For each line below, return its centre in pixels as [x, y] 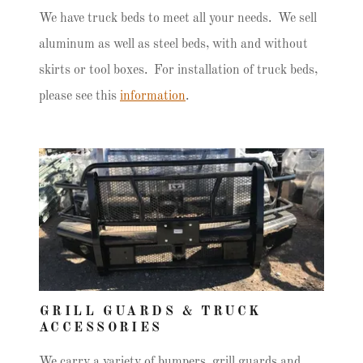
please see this [79, 96]
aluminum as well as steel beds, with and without [173, 45]
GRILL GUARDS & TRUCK [151, 312]
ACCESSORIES [101, 328]
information [153, 96]
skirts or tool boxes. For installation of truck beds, [178, 70]
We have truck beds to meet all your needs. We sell [178, 19]
